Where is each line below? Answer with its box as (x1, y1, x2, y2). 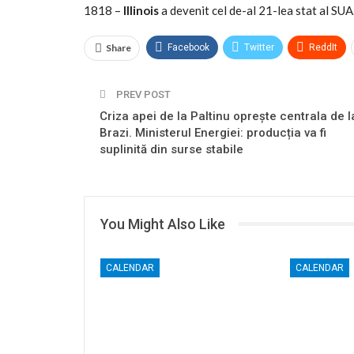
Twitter (244, 41, 274, 53)
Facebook (168, 41, 209, 53)
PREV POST (114, 88, 171, 100)
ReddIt (309, 41, 337, 53)
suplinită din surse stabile (100, 141, 243, 156)
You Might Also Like (100, 215, 225, 232)
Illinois (123, 2, 161, 17)
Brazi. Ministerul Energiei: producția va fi (100, 125, 326, 140)
